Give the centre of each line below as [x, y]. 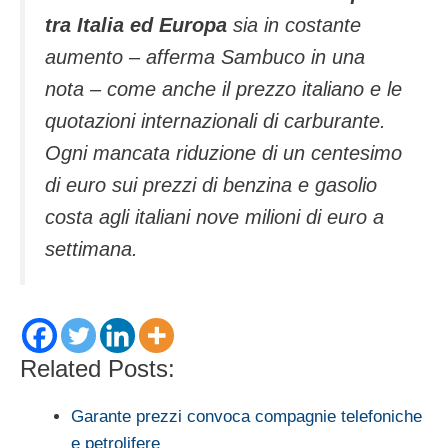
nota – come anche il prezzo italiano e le [223, 89]
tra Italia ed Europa [139, 25]
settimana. [91, 249]
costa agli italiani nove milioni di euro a [214, 217]
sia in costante [297, 25]
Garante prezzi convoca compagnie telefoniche [246, 417]
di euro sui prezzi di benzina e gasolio [211, 185]
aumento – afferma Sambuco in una [205, 57]
